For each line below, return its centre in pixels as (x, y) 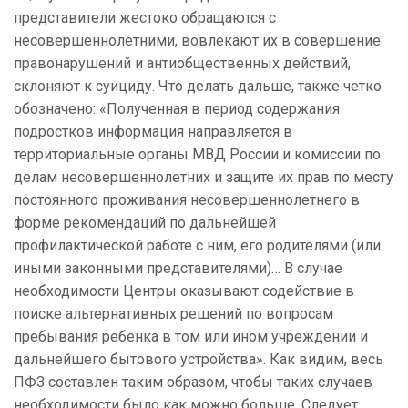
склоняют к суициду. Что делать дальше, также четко (198, 87)
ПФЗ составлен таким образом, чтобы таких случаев (193, 382)
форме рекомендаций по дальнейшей (145, 223)
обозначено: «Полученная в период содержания (177, 109)
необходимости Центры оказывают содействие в (184, 291)
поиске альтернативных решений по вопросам (173, 314)
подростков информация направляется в (153, 132)
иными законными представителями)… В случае (178, 269)
